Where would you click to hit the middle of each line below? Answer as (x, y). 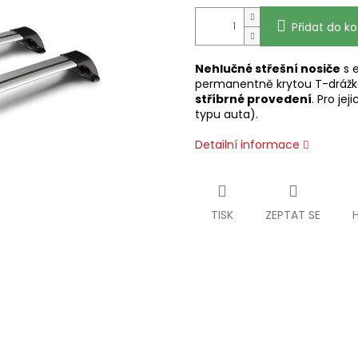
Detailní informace (247, 145)
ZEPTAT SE (293, 215)
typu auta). (227, 115)
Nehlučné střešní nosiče (268, 69)
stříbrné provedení (253, 99)
